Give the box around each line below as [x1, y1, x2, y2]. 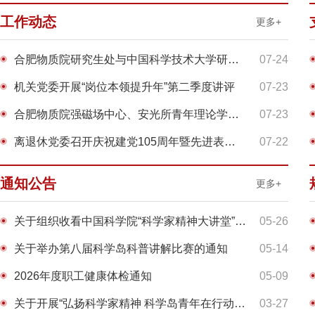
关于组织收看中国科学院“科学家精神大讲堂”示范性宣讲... [14, 215, 235, 227]
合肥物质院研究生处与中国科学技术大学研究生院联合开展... [14, 53, 228, 65]
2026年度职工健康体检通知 [14, 270, 152, 282]
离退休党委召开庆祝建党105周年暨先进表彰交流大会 [14, 136, 224, 148]
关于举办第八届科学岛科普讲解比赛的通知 [14, 243, 228, 255]
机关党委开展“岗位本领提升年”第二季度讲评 [14, 81, 235, 93]
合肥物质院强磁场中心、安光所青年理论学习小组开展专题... [14, 108, 228, 120]
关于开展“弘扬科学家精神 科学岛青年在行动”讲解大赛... [14, 297, 234, 309]
